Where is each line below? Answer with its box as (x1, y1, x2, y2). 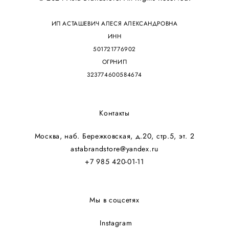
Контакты (99, 107, 130, 118)
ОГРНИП (102, 57, 127, 66)
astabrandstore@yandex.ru (71, 143, 158, 154)
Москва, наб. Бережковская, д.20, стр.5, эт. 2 (34, 130, 195, 141)
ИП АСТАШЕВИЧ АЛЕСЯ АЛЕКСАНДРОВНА (51, 19, 178, 28)
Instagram (100, 217, 132, 228)
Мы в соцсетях (89, 194, 140, 205)
